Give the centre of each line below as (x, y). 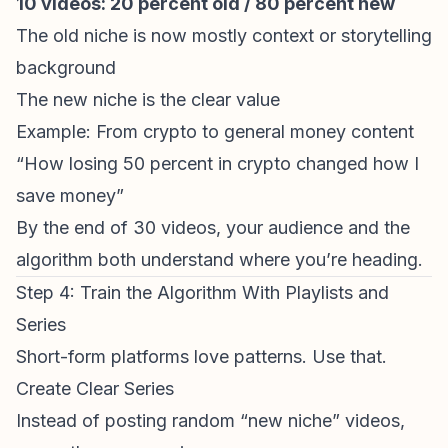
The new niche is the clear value (148, 99)
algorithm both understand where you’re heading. (219, 259)
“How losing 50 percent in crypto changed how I (217, 163)
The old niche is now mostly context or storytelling (224, 35)
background (66, 67)
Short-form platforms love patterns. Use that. (201, 356)
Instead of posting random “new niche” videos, (210, 420)
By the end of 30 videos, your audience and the (213, 227)
